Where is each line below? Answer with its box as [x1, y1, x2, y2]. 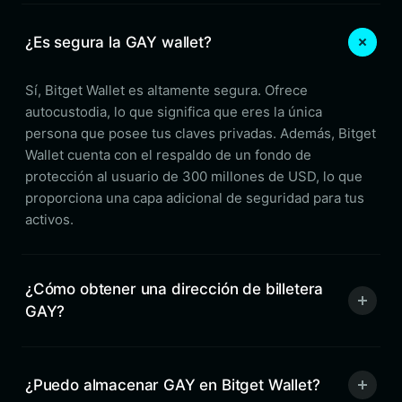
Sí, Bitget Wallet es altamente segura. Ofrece [25, 82, 308, 99]
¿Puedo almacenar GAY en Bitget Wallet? [25, 375, 320, 394]
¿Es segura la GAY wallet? [25, 32, 212, 51]
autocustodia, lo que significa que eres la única [25, 103, 322, 120]
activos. [25, 211, 74, 228]
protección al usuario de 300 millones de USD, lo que [25, 168, 363, 185]
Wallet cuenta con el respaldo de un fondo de [25, 146, 311, 163]
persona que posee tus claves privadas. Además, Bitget [25, 125, 376, 142]
